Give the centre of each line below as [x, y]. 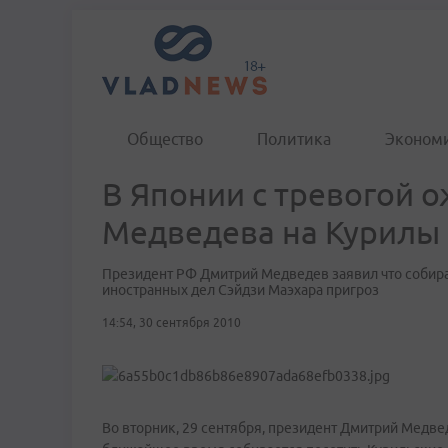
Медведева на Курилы [271, 232]
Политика [294, 139]
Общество [165, 139]
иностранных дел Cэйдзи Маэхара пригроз [240, 290]
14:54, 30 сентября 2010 [171, 322]
